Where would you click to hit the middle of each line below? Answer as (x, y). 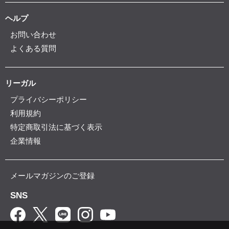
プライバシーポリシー (49, 99)
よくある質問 (33, 48)
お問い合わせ (33, 35)
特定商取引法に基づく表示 (56, 127)
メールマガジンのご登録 (52, 176)
